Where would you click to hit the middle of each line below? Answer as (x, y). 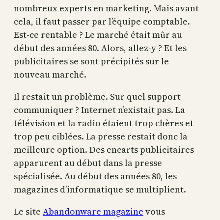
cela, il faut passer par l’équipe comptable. (102, 21)
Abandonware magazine (93, 211)
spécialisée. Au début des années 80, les (95, 176)
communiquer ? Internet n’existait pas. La (99, 110)
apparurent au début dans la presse (88, 163)
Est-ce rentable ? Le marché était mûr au (98, 35)
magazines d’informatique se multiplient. (101, 189)
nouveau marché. (50, 74)
